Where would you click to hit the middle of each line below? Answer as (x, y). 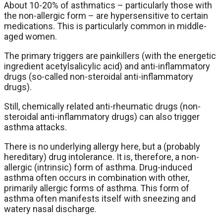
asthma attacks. (35, 127)
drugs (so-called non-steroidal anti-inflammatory (99, 77)
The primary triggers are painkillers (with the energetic (110, 56)
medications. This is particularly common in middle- (105, 26)
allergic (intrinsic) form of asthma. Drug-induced (98, 167)
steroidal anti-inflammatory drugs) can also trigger (102, 117)
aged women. (30, 37)
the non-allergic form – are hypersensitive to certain (106, 16)
